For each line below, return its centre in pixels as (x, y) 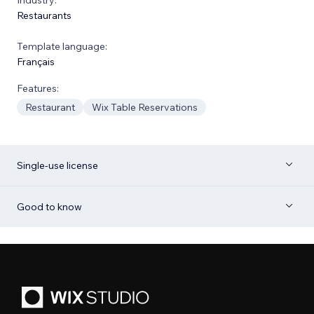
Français (36, 61)
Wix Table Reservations (145, 107)
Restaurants (44, 15)
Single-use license (57, 165)
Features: (38, 88)
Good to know (49, 206)
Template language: (62, 46)
